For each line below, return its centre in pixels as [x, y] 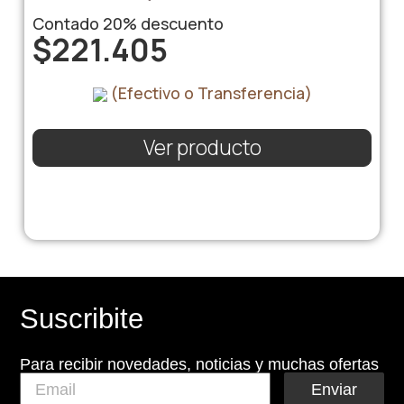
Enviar [334, 390]
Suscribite [82, 318]
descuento [180, 23]
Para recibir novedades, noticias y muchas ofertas [200, 364]
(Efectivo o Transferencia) [209, 92]
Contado [67, 23]
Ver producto [202, 148]
